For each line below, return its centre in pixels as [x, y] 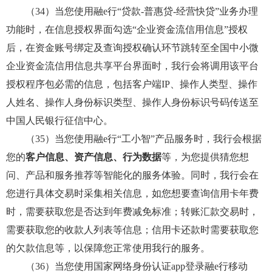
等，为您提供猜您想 [205, 157]
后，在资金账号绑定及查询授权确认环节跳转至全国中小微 [132, 48]
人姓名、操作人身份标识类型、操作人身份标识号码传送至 [132, 102]
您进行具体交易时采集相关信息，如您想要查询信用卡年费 [132, 193]
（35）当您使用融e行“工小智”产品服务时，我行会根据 [134, 139]
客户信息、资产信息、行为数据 [93, 157]
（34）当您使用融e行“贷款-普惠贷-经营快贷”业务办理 [132, 11]
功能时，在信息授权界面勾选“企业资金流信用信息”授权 [127, 29]
